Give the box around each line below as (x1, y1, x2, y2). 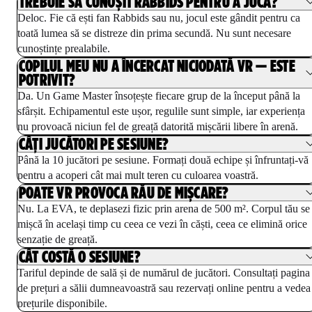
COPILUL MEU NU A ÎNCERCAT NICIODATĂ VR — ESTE (19, 55, 295, 76)
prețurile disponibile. (17, 297, 107, 309)
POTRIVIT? (19, 69, 76, 90)
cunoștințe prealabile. (17, 42, 110, 54)
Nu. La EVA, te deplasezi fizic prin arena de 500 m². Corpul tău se (17, 202, 310, 214)
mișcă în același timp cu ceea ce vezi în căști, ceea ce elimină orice (17, 217, 307, 230)
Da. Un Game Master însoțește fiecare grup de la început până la (17, 89, 300, 102)
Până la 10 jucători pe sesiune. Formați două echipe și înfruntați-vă (17, 153, 309, 166)
